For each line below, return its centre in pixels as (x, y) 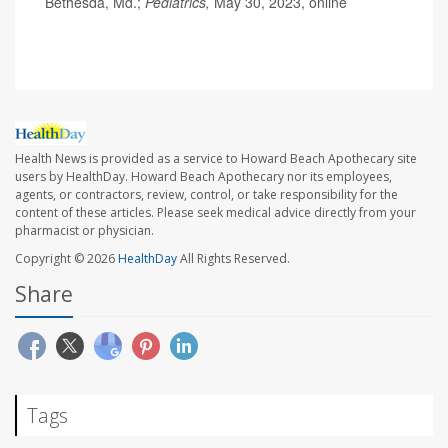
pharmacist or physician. (84, 231)
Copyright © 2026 (66, 259)
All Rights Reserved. (233, 259)
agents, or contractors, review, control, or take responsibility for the (206, 195)
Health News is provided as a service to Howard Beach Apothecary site (216, 159)
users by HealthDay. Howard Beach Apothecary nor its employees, (203, 177)
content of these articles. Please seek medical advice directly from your (215, 213)
